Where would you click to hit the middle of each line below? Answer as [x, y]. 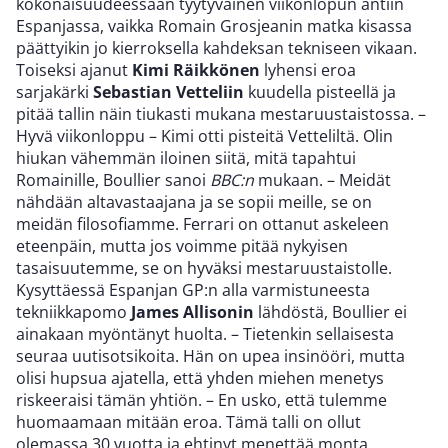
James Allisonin [192, 312]
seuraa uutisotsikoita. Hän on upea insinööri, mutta [210, 356]
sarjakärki [54, 92]
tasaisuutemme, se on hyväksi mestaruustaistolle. [204, 268]
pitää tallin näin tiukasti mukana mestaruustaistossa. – [221, 114]
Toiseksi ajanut [74, 70]
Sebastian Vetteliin [168, 92]
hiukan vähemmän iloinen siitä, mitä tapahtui [186, 158]
